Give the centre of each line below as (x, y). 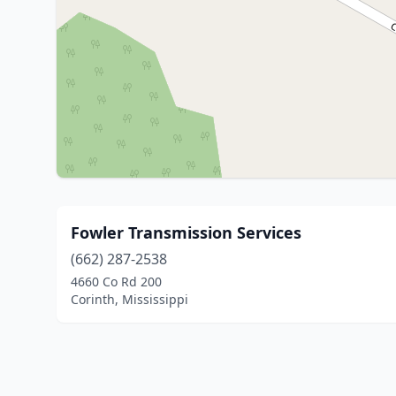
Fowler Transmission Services (186, 232)
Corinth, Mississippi (129, 299)
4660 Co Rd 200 (116, 282)
